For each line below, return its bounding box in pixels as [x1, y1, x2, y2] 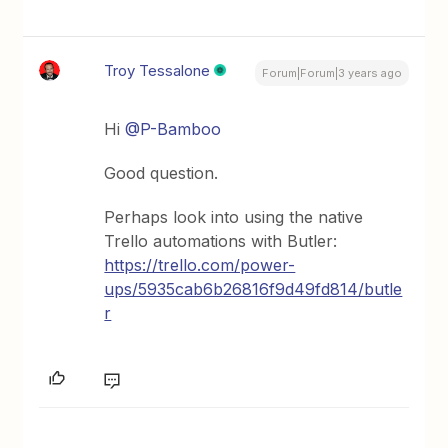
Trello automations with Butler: [104, 231, 338, 251]
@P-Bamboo [125, 119, 222, 139]
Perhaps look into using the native [104, 207, 364, 227]
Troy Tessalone [104, 61, 211, 80]
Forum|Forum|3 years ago [261, 66, 402, 80]
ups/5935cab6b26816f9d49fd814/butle [104, 279, 403, 299]
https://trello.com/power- [104, 255, 296, 275]
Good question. [104, 163, 219, 183]
